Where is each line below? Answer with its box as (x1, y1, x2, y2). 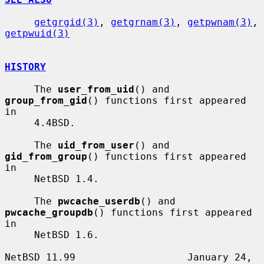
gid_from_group (5, 150, 87, 162)
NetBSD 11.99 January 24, (5, 251, 252, 263)
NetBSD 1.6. (5, 229, 34, 240)
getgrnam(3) (111, 16, 176, 28)
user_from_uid (58, 83, 134, 95)
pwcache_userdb (58, 195, 140, 207)
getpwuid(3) (5, 27, 70, 39)
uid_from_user (58, 139, 134, 151)
